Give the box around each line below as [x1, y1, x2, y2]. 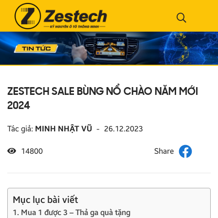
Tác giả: [7, 124, 35, 133]
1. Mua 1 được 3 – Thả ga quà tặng [13, 207, 130, 217]
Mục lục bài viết [13, 194, 78, 205]
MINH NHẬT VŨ [35, 124, 92, 133]
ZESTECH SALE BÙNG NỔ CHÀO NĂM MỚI [7, 86, 198, 98]
